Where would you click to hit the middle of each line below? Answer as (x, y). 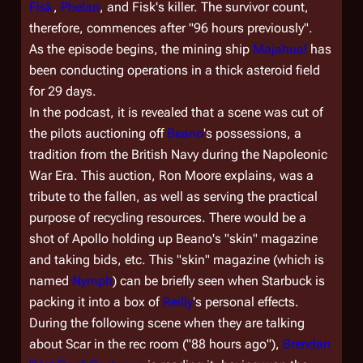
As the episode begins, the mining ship (141, 49)
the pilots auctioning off (98, 133)
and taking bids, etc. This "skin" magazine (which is (177, 260)
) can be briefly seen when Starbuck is (219, 281)
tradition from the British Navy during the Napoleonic (178, 154)
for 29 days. (63, 91)
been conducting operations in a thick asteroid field (175, 70)
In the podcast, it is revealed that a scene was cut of (176, 112)
